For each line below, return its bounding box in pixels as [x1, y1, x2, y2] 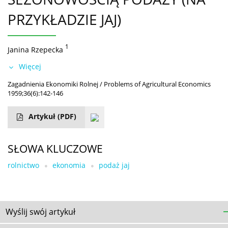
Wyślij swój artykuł [6, 206, 75, 217]
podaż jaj [99, 160, 130, 170]
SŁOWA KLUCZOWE [8, 141, 103, 156]
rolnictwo [8, 160, 39, 170]
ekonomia [52, 160, 85, 170]
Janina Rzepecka [8, 44, 63, 54]
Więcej [19, 61, 41, 71]
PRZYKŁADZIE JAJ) [8, 9, 121, 29]
